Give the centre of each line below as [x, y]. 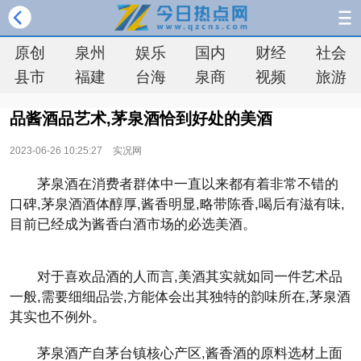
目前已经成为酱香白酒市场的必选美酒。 [133, 224]
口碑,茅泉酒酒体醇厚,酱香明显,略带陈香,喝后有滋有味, [177, 204]
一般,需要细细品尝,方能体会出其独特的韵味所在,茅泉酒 [180, 297]
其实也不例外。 [58, 317]
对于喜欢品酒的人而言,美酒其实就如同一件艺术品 [190, 277]
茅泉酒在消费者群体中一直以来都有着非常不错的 [188, 184]
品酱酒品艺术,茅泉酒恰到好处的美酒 [141, 118]
